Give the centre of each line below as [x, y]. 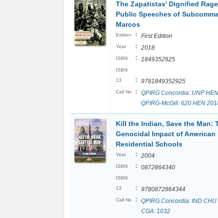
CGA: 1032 [156, 211]
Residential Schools [149, 144]
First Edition [157, 36]
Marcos [128, 24]
